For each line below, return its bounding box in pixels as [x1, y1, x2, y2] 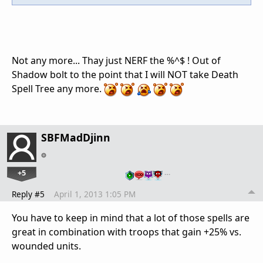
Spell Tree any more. [12, 82, 104, 95]
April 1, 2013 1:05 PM [54, 188, 136, 200]
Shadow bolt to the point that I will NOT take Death [12, 68, 238, 81]
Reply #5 [12, 188, 45, 200]
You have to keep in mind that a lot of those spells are [12, 211, 249, 224]
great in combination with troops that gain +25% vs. [12, 225, 241, 238]
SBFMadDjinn [41, 130, 110, 144]
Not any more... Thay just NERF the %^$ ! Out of [12, 53, 221, 67]
